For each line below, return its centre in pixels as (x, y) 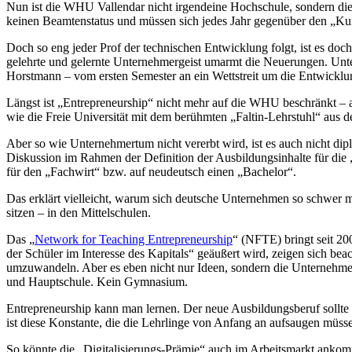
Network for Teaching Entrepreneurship (134, 239)
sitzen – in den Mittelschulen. (79, 212)
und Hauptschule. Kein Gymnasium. (97, 281)
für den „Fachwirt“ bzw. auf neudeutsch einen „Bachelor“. (151, 171)
